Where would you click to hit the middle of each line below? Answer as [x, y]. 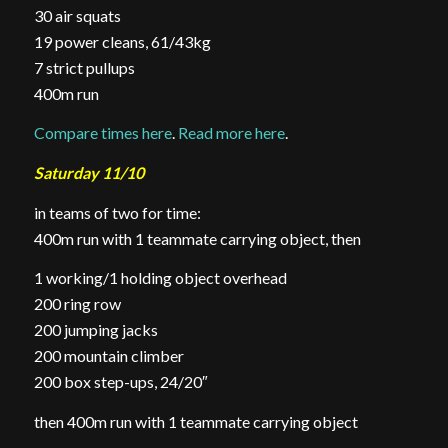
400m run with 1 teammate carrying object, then [197, 238]
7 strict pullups [84, 67]
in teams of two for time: [117, 212]
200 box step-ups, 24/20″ [120, 382]
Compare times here [102, 133]
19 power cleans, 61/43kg [122, 41]
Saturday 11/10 [88, 172]
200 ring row [77, 304]
